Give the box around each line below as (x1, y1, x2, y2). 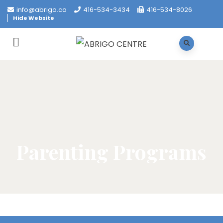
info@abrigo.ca (16, 5, 67, 14)
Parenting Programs (16, 138, 207, 165)
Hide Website (13, 14, 54, 22)
